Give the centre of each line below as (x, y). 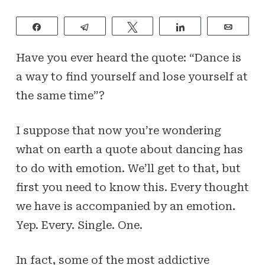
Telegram (113, 27)
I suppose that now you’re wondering (118, 130)
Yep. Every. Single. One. (79, 225)
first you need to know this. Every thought (132, 187)
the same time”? (60, 96)
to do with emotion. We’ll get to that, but (128, 168)
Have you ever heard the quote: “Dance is (128, 58)
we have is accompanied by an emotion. (125, 206)
